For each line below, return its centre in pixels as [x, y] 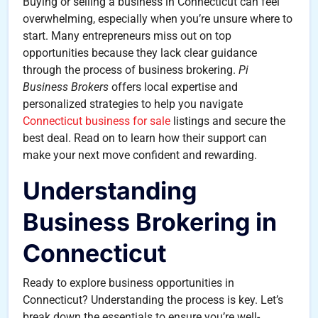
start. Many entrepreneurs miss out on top [127, 36]
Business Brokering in [150, 222]
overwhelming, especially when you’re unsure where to [158, 19]
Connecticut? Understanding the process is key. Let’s [153, 300]
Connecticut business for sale [97, 121]
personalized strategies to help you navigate [133, 104]
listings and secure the [228, 121]
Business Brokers [66, 87]
